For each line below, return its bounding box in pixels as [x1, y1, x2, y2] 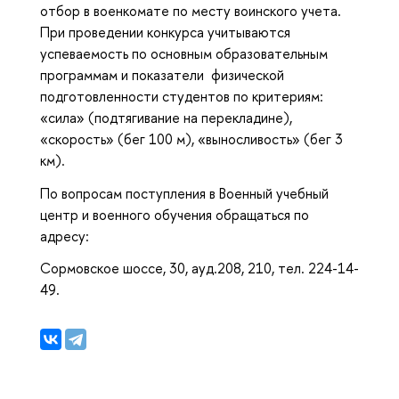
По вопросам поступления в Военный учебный [40, 183, 329, 203]
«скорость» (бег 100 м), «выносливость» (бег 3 [40, 128, 343, 149]
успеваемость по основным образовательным [40, 43, 328, 63]
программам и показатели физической [40, 64, 284, 85]
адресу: [40, 225, 89, 246]
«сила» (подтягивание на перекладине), [40, 107, 292, 127]
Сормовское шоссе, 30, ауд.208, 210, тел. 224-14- [40, 258, 359, 279]
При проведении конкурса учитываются [40, 21, 290, 42]
